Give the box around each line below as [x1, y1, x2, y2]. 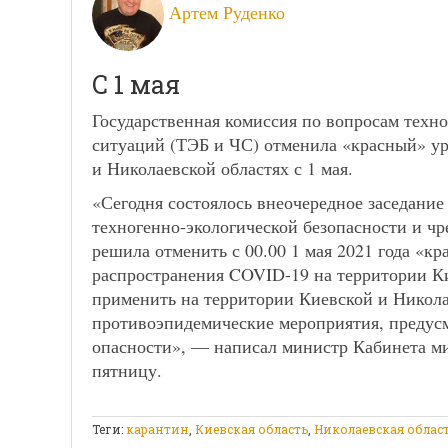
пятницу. [92, 357, 162, 382]
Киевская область [195, 420, 308, 437]
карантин [126, 420, 189, 437]
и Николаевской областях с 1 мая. [92, 155, 353, 180]
